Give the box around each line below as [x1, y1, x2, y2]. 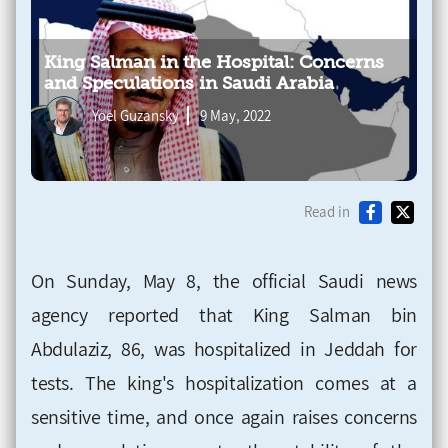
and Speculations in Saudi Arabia [44, 73, 334, 94]
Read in [304, 201, 350, 221]
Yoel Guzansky [92, 106, 179, 126]
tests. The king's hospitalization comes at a [31, 370, 417, 397]
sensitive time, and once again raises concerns [31, 404, 417, 431]
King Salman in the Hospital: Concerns [44, 52, 384, 73]
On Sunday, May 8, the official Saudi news [31, 268, 417, 295]
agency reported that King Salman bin [31, 302, 417, 329]
